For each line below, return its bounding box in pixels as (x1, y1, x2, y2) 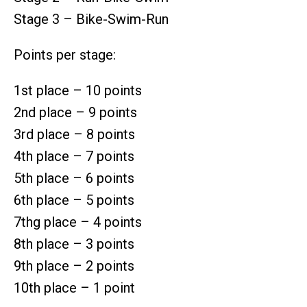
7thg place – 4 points (14, 213, 142, 230)
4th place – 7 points (14, 147, 134, 164)
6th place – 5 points (14, 191, 134, 208)
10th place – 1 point (14, 279, 135, 296)
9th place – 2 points (14, 257, 134, 274)
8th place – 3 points (14, 235, 134, 252)
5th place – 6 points (14, 169, 134, 186)
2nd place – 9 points (14, 103, 137, 121)
